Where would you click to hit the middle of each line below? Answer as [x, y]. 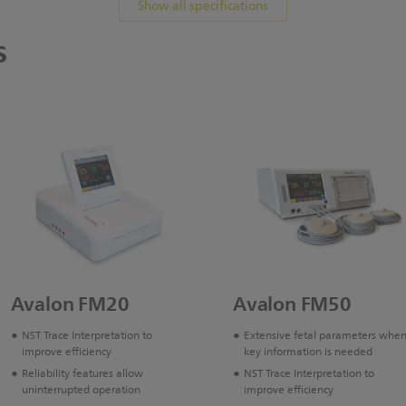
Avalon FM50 [292, 304]
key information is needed [308, 353]
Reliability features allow [82, 374]
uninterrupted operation [81, 391]
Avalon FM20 [70, 304]
